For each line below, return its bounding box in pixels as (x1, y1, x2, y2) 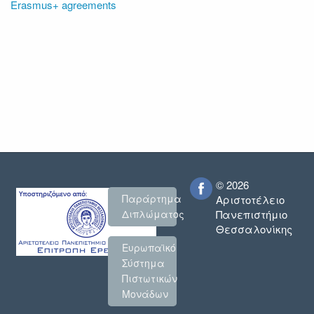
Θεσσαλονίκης (215, 221, 292, 236)
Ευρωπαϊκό (121, 240, 176, 255)
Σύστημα (121, 256, 165, 271)
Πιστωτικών (121, 271, 177, 286)
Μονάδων (121, 287, 168, 301)
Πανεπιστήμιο (215, 206, 287, 221)
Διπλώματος (121, 207, 184, 221)
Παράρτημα (121, 191, 182, 206)
